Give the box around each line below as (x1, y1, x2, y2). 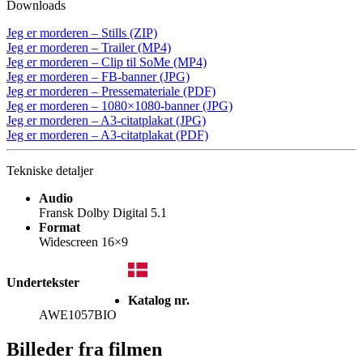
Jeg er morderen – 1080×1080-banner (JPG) (6, 98, 233, 113)
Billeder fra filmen (6, 338, 162, 360)
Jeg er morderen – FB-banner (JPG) (6, 69, 190, 83)
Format (39, 220, 80, 234)
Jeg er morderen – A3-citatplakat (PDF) (6, 127, 208, 142)
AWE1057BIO (39, 307, 117, 322)
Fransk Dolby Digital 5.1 (39, 205, 167, 220)
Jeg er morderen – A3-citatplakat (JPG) (6, 113, 206, 127)
